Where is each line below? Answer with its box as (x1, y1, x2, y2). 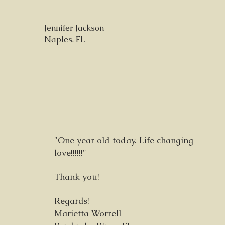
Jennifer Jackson (44, 23, 104, 33)
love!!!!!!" (54, 147, 86, 158)
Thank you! (54, 171, 99, 182)
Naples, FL (44, 34, 85, 45)
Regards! (54, 195, 92, 206)
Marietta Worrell (54, 208, 124, 219)
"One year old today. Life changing (54, 135, 193, 146)
